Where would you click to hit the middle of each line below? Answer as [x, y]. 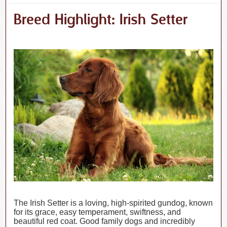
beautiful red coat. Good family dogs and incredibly [105, 221]
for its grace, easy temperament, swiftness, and [98, 212]
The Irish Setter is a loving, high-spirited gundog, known [113, 203]
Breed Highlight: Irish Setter [101, 21]
